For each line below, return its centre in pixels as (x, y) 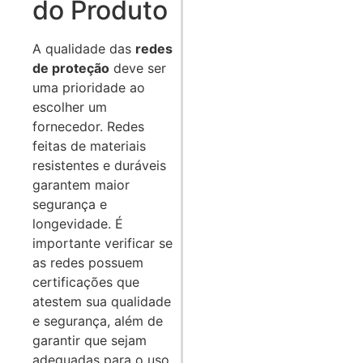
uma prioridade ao (89, 88)
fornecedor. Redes (88, 127)
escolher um (70, 107)
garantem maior (81, 185)
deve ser (138, 68)
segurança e (70, 205)
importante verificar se (102, 243)
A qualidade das (84, 49)
